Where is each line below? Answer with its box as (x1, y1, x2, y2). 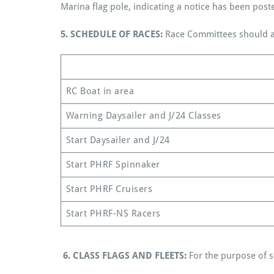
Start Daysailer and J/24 (65, 134, 170, 146)
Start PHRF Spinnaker (65, 158, 160, 170)
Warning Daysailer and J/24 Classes (65, 109, 221, 121)
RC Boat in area (65, 85, 134, 97)
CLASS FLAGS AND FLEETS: (73, 250, 187, 261)
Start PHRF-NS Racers (65, 207, 161, 219)
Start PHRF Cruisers (65, 183, 152, 194)
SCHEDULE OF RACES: (70, 28, 165, 40)
